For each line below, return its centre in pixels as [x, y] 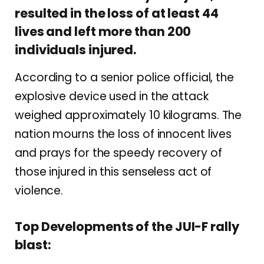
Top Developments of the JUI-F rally [127, 227]
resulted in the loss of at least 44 [117, 14]
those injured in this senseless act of [113, 171]
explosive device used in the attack [112, 96]
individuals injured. [76, 50]
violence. [39, 190]
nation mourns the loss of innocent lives [123, 134]
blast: [33, 245]
